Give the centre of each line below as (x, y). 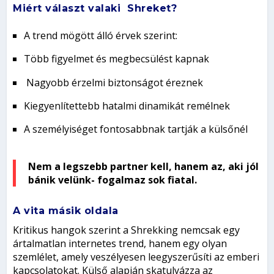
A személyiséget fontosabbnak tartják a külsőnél (136, 129)
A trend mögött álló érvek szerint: (101, 36)
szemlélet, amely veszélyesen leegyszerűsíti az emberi (136, 257)
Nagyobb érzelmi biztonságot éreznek (114, 82)
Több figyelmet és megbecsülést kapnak (117, 59)
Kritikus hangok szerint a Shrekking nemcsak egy (127, 230)
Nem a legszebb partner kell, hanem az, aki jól (144, 167)
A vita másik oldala (66, 211)
